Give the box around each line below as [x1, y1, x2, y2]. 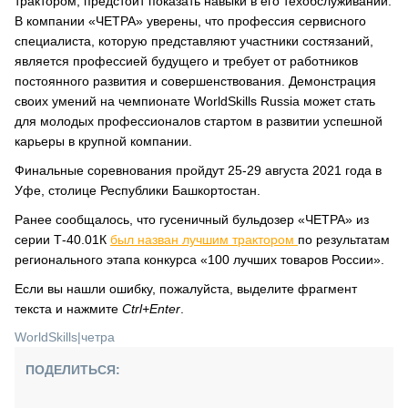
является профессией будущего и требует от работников [15, 54, 358, 68]
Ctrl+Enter [122, 301, 180, 316]
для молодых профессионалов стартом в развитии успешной [15, 114, 382, 128]
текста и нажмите [15, 301, 122, 316]
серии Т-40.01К [15, 232, 110, 247]
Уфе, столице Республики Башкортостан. [15, 183, 260, 198]
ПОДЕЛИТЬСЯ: [25, 362, 120, 377]
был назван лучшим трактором [110, 232, 298, 247]
